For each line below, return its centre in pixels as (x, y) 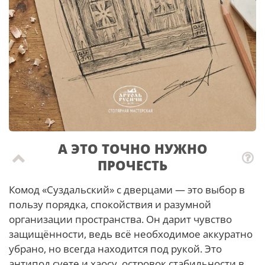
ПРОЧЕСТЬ (132, 165)
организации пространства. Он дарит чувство (120, 219)
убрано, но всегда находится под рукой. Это (115, 248)
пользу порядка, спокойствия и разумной (110, 204)
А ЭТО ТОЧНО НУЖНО (132, 148)
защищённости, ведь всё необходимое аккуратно (131, 234)
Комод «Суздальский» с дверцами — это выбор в (127, 189)
